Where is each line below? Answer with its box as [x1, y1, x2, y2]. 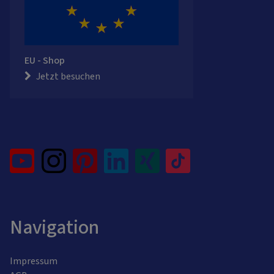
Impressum [10, 254, 57, 268]
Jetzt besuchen [36, 69, 100, 83]
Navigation [10, 213, 99, 242]
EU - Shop [24, 53, 65, 67]
